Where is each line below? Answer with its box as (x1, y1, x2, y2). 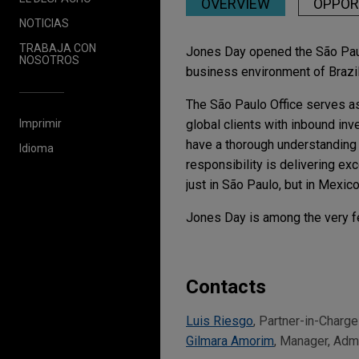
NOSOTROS (19, 53, 79, 67)
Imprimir (19, 116, 62, 130)
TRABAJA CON (19, 41, 96, 54)
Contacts (186, 276, 266, 298)
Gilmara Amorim (186, 333, 274, 349)
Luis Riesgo (186, 313, 253, 329)
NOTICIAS (19, 16, 69, 30)
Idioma (19, 141, 54, 155)
